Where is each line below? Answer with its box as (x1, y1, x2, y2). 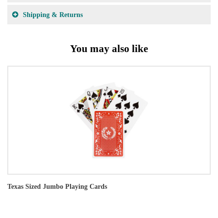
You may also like (70, 43, 148, 54)
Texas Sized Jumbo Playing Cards (7, 183, 107, 190)
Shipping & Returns (23, 11, 83, 18)
